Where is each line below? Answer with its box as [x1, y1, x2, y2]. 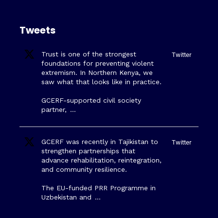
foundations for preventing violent [41, 59, 154, 67]
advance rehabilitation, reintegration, [41, 156, 162, 164]
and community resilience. [41, 165, 127, 173]
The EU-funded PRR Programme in [41, 183, 156, 192]
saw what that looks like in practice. [41, 77, 162, 86]
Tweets [19, 23, 55, 37]
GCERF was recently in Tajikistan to [41, 137, 158, 145]
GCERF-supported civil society [41, 96, 141, 104]
